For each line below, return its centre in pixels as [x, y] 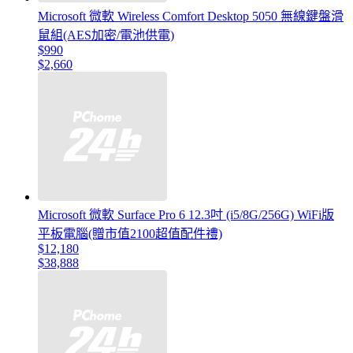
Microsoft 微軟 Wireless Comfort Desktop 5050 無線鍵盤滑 [191, 17]
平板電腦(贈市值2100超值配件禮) [130, 234]
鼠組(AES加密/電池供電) [106, 35]
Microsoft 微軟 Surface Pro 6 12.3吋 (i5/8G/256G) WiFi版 [186, 215]
